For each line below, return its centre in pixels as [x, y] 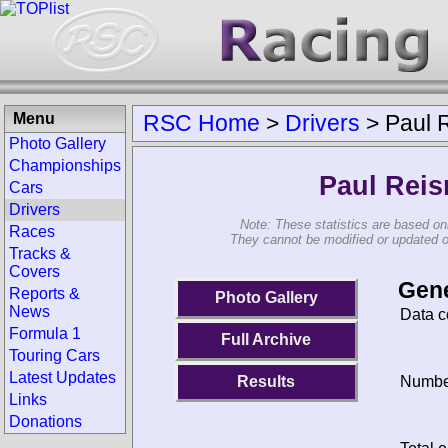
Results [266, 381]
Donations [45, 421]
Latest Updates [62, 377]
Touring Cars [54, 355]
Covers [34, 271]
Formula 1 [45, 333]
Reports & [44, 293]
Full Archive [266, 340]
